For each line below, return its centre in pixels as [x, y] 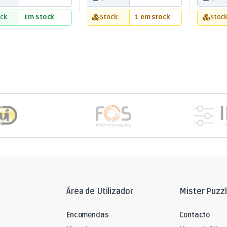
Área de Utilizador [100, 192]
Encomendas [87, 215]
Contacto [195, 215]
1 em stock [152, 17]
